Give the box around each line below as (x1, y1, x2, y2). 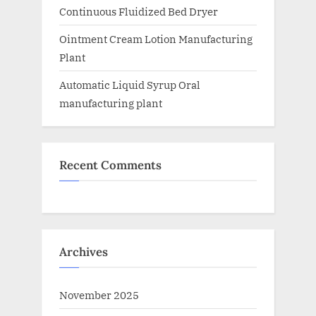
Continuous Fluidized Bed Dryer (59, 4, 218, 18)
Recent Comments (59, 157, 162, 173)
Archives (59, 243, 108, 260)
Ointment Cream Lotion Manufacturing (59, 31, 253, 46)
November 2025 (59, 288, 139, 303)
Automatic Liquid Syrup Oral (59, 77, 200, 92)
